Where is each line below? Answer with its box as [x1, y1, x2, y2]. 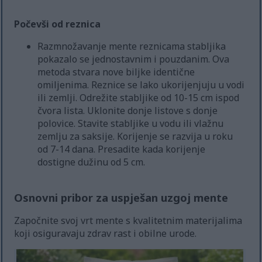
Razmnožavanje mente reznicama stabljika [37, 39, 226, 53]
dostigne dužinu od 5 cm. [37, 155, 146, 168]
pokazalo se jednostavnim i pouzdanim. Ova [37, 52, 230, 65]
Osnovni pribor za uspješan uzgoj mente [14, 189, 229, 205]
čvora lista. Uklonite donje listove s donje [37, 104, 218, 117]
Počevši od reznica [14, 17, 101, 30]
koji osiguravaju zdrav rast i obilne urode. [14, 226, 197, 240]
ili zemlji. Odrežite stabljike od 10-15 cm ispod [37, 91, 240, 104]
